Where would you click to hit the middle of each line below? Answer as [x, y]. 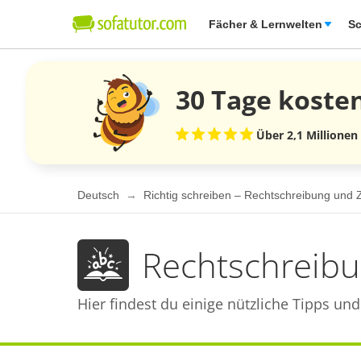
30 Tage [227, 99]
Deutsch [100, 195]
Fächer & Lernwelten [266, 24]
